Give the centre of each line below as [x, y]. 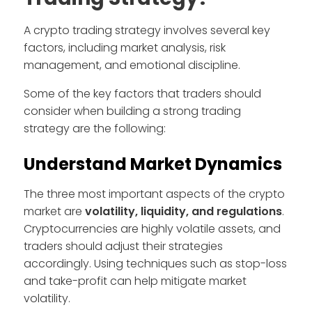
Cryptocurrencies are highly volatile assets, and [152, 228]
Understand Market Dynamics [153, 164]
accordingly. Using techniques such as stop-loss [155, 263]
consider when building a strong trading [132, 111]
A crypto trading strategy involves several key [147, 30]
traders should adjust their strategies [123, 246]
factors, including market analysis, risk [125, 47]
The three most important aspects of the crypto [154, 194]
